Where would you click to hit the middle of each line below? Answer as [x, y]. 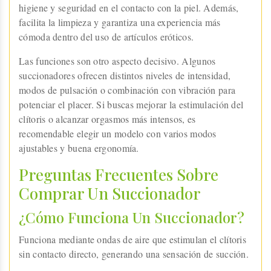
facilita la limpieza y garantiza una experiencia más [120, 22]
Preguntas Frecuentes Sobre [119, 174]
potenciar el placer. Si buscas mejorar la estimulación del [131, 104]
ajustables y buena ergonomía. [79, 148]
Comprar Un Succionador [109, 193]
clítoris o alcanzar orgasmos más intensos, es [107, 119]
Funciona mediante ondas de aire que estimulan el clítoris [133, 239]
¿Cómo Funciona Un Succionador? [132, 217]
